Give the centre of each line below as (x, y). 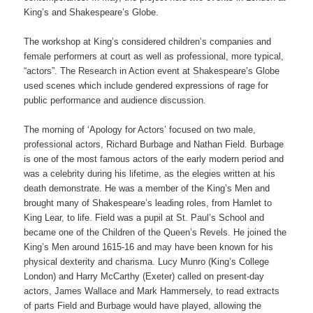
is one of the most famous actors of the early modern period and (154, 159)
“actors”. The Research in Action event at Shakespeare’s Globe (152, 71)
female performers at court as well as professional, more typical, (154, 56)
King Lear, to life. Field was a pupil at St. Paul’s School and (144, 217)
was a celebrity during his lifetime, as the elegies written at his (150, 173)
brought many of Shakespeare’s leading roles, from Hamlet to (148, 203)
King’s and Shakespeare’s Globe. (92, 12)
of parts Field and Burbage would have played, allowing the (143, 305)
